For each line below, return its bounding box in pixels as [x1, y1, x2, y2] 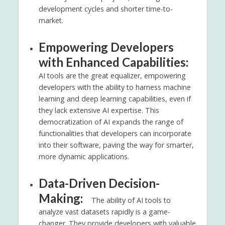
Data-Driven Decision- [38, 175, 160, 190]
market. [38, 15, 63, 25]
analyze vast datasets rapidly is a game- [38, 206, 170, 216]
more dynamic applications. [38, 151, 129, 161]
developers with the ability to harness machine [38, 82, 191, 92]
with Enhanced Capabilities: [38, 54, 188, 69]
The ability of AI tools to [89, 195, 171, 205]
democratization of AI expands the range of [38, 117, 183, 127]
